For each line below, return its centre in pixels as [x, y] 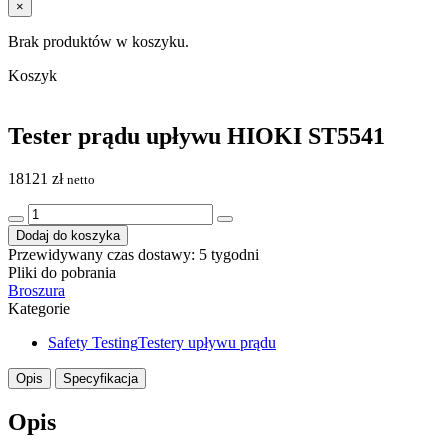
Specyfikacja [100, 378]
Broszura [36, 290]
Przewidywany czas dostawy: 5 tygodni [133, 254]
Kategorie [39, 308]
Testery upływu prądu [207, 342]
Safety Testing [93, 342]
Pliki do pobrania [62, 272]
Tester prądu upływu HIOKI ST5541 [196, 135]
